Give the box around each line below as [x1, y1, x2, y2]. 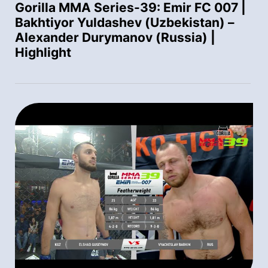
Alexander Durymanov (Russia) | [15, 30, 215, 45]
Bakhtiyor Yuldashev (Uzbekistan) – [15, 15, 234, 31]
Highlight [15, 45, 71, 60]
